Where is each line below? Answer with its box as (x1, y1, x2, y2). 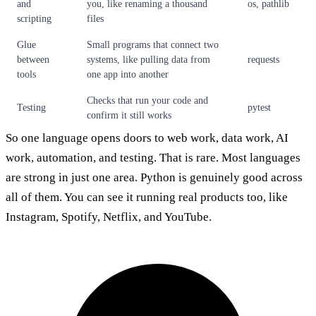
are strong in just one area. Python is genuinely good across (6, 171, 303, 185)
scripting (17, 13, 51, 25)
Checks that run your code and (87, 95, 208, 107)
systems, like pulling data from (87, 54, 210, 66)
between (17, 54, 49, 66)
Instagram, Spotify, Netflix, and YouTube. (6, 210, 212, 224)
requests (248, 54, 279, 66)
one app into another (87, 69, 169, 80)
